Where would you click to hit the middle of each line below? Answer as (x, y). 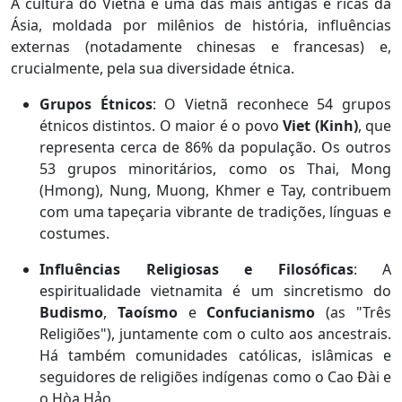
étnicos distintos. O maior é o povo (162, 125)
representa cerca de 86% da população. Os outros (215, 147)
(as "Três (359, 312)
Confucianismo (267, 312)
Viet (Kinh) (320, 125)
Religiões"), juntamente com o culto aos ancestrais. (215, 333)
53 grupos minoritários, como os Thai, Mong (215, 168)
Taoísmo (153, 312)
